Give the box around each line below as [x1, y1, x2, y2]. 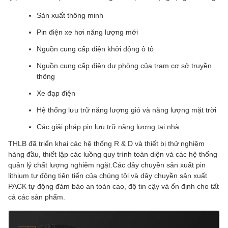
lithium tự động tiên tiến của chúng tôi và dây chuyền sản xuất [8, 172, 207, 180]
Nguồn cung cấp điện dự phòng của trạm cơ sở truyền [37, 62, 212, 70]
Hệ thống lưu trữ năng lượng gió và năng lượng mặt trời [37, 106, 216, 114]
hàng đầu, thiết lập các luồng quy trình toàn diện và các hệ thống [8, 150, 217, 158]
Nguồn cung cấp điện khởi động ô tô [37, 45, 154, 53]
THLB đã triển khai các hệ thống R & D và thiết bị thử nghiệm [8, 139, 205, 148]
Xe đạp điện [37, 89, 75, 97]
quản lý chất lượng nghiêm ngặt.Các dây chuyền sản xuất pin [8, 161, 206, 169]
